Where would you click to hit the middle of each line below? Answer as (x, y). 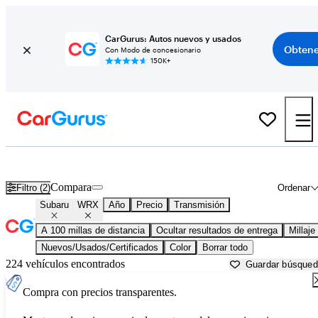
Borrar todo (225, 248)
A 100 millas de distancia (93, 231)
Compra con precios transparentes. (100, 292)
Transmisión (199, 205)
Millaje (302, 231)
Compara (71, 187)
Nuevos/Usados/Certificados (100, 248)
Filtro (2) (34, 187)
